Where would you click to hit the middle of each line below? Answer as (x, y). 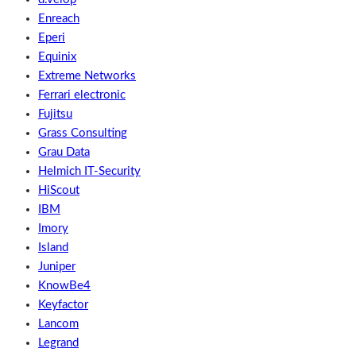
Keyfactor (63, 304)
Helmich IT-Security (89, 171)
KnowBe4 (64, 285)
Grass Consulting (83, 133)
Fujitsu (55, 114)
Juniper (57, 266)
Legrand (58, 342)
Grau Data (64, 152)
